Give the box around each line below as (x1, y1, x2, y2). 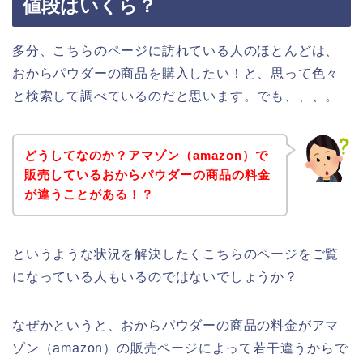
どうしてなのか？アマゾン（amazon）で (23, 147, 268, 162)
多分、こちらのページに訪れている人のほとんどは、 (12, 44, 340, 58)
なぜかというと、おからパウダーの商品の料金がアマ (12, 318, 340, 332)
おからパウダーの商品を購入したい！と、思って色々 (12, 66, 340, 81)
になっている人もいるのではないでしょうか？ (12, 269, 298, 284)
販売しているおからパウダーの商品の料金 (23, 167, 271, 181)
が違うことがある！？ (23, 186, 154, 201)
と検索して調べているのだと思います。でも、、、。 (12, 89, 340, 104)
